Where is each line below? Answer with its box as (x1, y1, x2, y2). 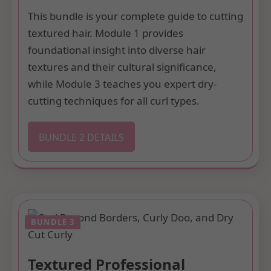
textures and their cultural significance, (28, 59, 217, 74)
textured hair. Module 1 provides (28, 25, 183, 40)
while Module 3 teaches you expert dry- (28, 76, 217, 91)
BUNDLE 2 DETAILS (39, 130, 124, 144)
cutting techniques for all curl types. (28, 93, 200, 108)
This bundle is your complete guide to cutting (28, 8, 243, 23)
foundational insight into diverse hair (28, 42, 206, 57)
